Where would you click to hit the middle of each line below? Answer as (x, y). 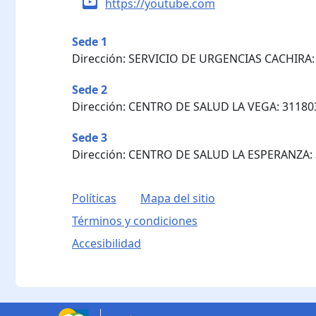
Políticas (94, 198)
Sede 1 (90, 41)
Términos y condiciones (135, 220)
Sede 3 (90, 137)
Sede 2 (90, 89)
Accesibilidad (107, 243)
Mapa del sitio (178, 198)
